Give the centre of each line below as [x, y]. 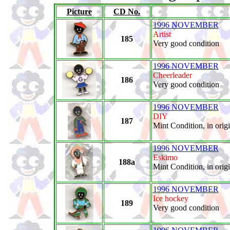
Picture [79, 12]
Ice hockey [170, 198]
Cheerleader [172, 75]
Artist [162, 34]
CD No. [127, 12]
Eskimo [165, 157]
